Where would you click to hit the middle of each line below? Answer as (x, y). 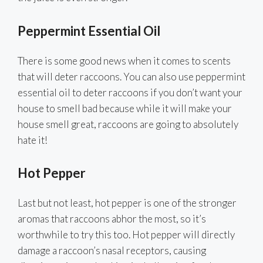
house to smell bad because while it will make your (125, 108)
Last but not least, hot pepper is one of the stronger (127, 203)
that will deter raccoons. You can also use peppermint (131, 76)
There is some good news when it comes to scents (124, 60)
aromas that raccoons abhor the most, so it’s (112, 219)
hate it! (33, 140)
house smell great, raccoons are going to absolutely (128, 124)
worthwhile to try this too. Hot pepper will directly (126, 235)
